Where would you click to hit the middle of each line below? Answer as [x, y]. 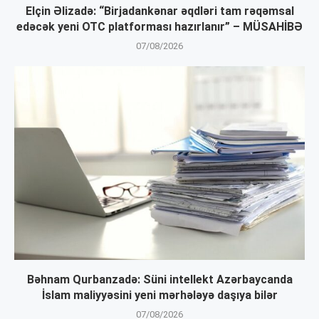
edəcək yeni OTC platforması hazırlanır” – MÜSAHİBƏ [159, 27]
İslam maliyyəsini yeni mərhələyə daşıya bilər [159, 296]
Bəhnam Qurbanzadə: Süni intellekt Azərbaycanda [159, 280]
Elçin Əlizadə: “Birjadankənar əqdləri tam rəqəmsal [159, 11]
